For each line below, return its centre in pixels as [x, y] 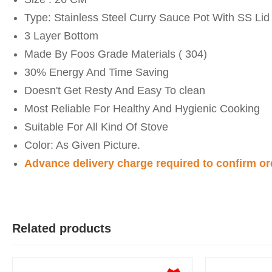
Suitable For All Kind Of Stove [96, 127]
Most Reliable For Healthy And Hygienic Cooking [142, 109]
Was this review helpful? [91, 246]
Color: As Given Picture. [82, 145]
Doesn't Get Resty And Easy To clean [115, 91]
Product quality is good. [90, 223]
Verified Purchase [204, 204]
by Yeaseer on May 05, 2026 [100, 205]
